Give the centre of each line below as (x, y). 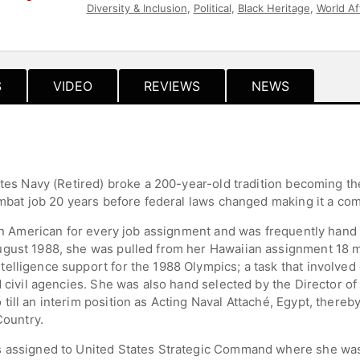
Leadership (261, 23)
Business (205, 23)
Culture (314, 23)
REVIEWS (172, 86)
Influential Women (131, 23)
